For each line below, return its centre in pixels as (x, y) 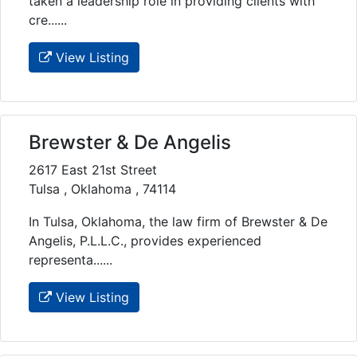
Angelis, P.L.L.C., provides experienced (145, 240)
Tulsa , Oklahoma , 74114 (102, 188)
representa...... (71, 259)
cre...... (48, 20)
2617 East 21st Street (93, 169)
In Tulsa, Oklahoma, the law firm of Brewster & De (178, 221)
